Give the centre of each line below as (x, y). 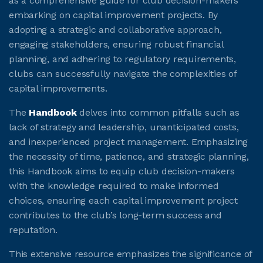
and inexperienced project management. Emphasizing (129, 141)
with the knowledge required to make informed (114, 186)
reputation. (33, 230)
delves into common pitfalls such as (159, 112)
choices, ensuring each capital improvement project (123, 200)
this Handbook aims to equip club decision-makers (122, 171)
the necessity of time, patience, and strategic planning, (129, 156)
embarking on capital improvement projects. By (114, 15)
